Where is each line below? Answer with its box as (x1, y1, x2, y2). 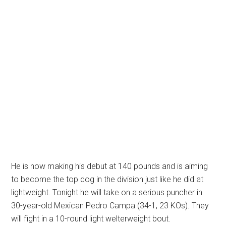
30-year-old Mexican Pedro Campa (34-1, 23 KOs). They (11, 201, 209, 210)
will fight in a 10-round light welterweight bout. (11, 214, 171, 223)
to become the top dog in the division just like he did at (11, 175, 204, 184)
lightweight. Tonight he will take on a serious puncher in (11, 188, 203, 197)
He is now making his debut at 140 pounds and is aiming (11, 161, 208, 171)
